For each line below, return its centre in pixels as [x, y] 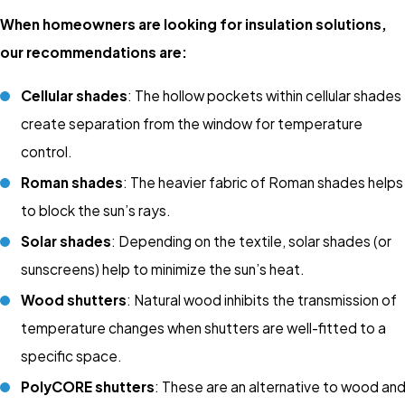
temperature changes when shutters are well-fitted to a [204, 328]
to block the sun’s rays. [96, 210]
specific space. [72, 356]
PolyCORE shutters [88, 387]
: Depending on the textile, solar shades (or [252, 240]
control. [47, 151]
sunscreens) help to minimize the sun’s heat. [163, 268]
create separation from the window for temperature [192, 123]
